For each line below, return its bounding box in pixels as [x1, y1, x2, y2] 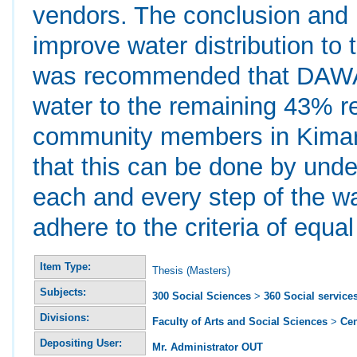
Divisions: [40, 311, 90, 324]
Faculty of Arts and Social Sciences [152, 315, 328, 328]
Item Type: [40, 260, 92, 273]
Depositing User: [40, 336, 123, 349]
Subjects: [40, 285, 87, 298]
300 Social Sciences [152, 289, 252, 302]
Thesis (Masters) [152, 264, 231, 277]
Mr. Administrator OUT [152, 340, 264, 353]
